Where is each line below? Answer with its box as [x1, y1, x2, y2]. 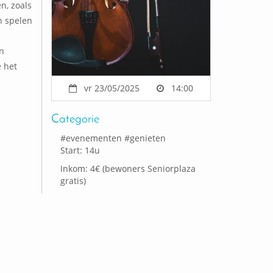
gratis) [60, 174, 87, 186]
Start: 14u [60, 144, 101, 156]
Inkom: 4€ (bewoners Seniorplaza [60, 162, 196, 174]
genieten [130, 132, 166, 144]
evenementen [66, 132, 122, 144]
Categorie [51, 113, 100, 126]
